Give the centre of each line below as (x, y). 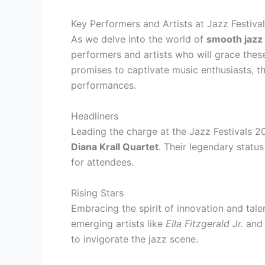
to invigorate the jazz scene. (135, 239)
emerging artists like (118, 223)
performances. (104, 85)
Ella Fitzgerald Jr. (204, 223)
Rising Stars (97, 193)
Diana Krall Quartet (115, 146)
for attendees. (102, 162)
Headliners (95, 116)
